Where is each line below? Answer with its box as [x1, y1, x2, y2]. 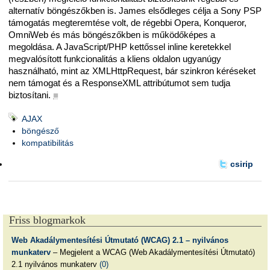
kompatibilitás [22, 138, 74, 148]
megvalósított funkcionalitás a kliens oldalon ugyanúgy [8, 53, 221, 64]
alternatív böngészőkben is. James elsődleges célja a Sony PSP [8, 5, 262, 16]
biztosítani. [8, 89, 51, 100]
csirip [230, 159, 253, 169]
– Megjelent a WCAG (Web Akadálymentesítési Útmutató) [50, 248, 255, 257]
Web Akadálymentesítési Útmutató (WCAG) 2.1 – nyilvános [11, 236, 228, 245]
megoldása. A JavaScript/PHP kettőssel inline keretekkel [8, 41, 231, 52]
